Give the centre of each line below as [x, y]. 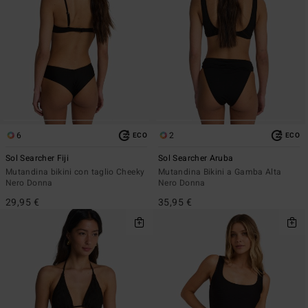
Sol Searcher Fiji [37, 158]
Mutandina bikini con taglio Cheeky [75, 172]
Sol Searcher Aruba [196, 158]
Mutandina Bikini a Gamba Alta [220, 172]
